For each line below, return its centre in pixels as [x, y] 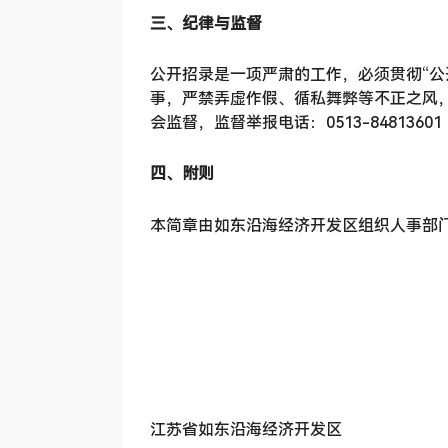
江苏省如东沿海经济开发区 [246, 430]
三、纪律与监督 [206, 23]
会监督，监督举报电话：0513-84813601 [296, 123]
